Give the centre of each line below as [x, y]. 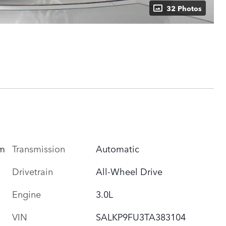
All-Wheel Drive [129, 171]
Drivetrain [33, 171]
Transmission [39, 148]
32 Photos [184, 8]
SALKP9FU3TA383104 [141, 216]
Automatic [118, 148]
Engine [26, 193]
